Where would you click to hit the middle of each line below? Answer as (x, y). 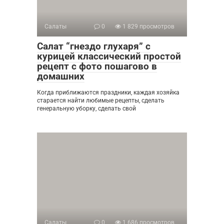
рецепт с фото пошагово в (97, 66)
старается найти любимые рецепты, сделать (101, 101)
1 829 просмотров (148, 27)
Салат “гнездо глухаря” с (94, 46)
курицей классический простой (109, 56)
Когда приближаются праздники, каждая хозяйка (108, 93)
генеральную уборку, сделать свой (86, 109)
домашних (61, 76)
